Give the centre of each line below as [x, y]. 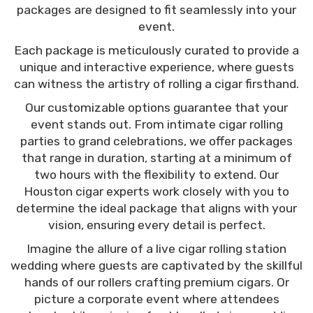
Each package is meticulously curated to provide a [156, 50]
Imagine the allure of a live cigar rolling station [156, 248]
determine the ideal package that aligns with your [156, 208]
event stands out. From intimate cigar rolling [156, 124]
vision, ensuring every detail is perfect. [156, 225]
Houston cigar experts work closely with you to [156, 191]
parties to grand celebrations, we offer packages [156, 141]
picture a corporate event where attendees [156, 299]
